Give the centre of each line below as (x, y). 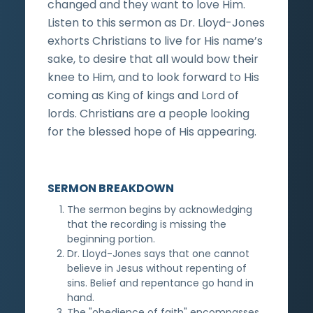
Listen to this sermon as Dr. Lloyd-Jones (156, 22)
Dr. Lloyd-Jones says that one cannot (158, 253)
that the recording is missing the (147, 224)
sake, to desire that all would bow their (153, 59)
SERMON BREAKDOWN (111, 188)
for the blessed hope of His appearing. (152, 131)
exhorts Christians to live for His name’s (155, 41)
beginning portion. (111, 239)
